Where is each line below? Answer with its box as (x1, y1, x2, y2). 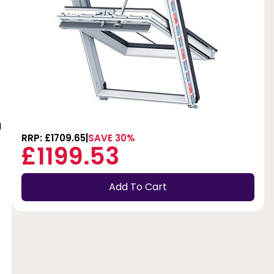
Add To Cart (108, 180, 167, 194)
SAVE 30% (87, 131, 135, 144)
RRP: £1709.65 (21, 131, 86, 144)
